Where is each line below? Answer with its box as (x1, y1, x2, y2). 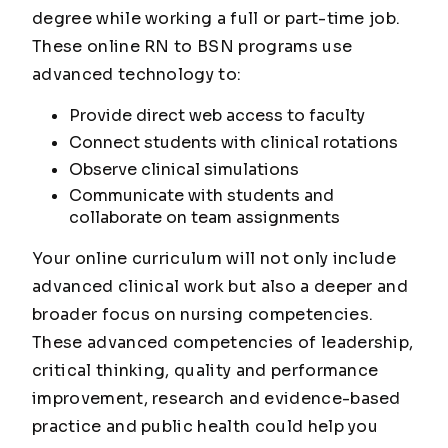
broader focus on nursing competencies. (32, 304, 374, 326)
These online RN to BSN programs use (32, 36, 353, 57)
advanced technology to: (32, 64, 242, 85)
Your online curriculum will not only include (32, 248, 397, 270)
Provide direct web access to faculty (68, 105, 365, 126)
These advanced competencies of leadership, (32, 332, 414, 354)
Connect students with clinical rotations (68, 131, 398, 153)
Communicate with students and (68, 185, 334, 207)
